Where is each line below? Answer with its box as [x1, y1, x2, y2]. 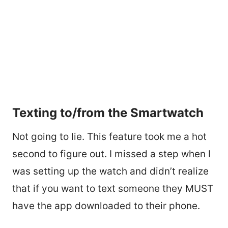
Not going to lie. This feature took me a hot [12, 131, 207, 143]
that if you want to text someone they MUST [12, 183, 213, 195]
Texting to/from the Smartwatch [12, 105, 204, 121]
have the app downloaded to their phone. [12, 200, 203, 212]
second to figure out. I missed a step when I [12, 148, 211, 160]
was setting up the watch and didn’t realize [12, 165, 209, 178]
